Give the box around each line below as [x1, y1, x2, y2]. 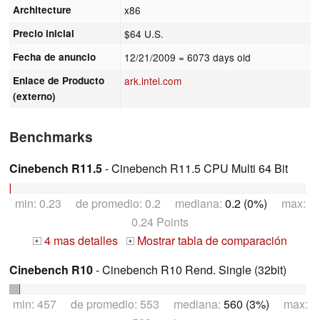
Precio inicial [13, 26, 75, 40]
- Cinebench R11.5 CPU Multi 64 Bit [102, 159, 288, 176]
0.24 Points [131, 213, 189, 230]
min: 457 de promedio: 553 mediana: [12, 296, 224, 313]
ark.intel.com [124, 73, 182, 88]
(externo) [13, 89, 56, 103]
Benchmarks [9, 126, 93, 146]
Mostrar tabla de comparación [134, 231, 288, 249]
